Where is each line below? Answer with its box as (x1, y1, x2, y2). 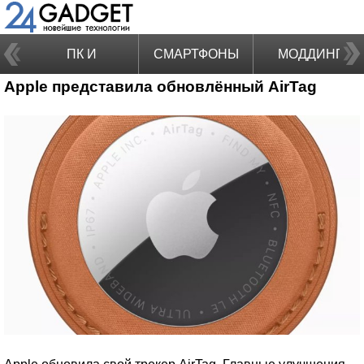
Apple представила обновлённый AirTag (4, 78, 317, 95)
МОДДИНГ (278, 47, 343, 61)
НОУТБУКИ (46, 87, 116, 101)
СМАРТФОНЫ (153, 47, 239, 61)
